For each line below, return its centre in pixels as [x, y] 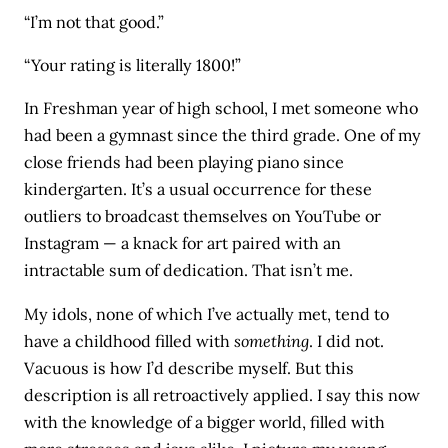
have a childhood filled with [129, 340]
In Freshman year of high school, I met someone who [221, 108]
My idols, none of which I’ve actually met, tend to [207, 313]
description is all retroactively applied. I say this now [222, 394]
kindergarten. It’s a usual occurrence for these [198, 189]
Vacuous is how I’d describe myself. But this [189, 367]
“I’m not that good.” [94, 21]
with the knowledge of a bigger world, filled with [205, 421]
